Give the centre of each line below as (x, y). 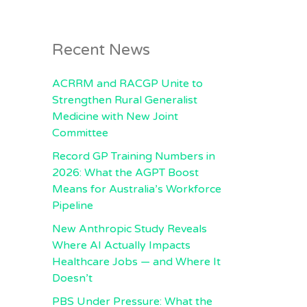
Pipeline (73, 206)
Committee (80, 133)
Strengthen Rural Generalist (125, 100)
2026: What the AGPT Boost (125, 173)
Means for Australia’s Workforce (137, 189)
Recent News (101, 50)
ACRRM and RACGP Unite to (127, 84)
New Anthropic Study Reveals (130, 229)
